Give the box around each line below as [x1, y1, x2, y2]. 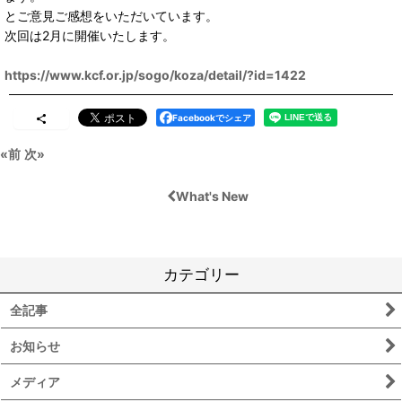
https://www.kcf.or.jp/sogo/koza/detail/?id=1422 [4, 67, 306, 83]
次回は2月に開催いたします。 [4, 28, 175, 43]
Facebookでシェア [172, 112, 251, 123]
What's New [176, 188, 249, 204]
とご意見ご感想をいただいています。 [4, 8, 218, 23]
